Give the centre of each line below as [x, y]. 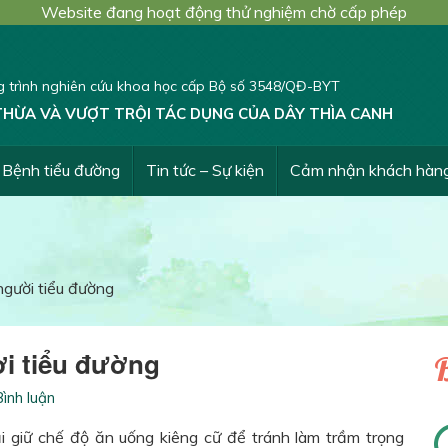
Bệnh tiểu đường [61, 170]
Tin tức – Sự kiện [205, 170]
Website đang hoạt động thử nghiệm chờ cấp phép [224, 12]
